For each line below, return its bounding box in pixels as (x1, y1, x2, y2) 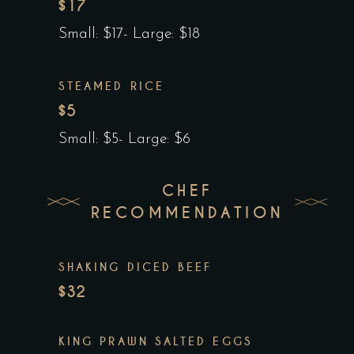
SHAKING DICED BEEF (58, 260, 213, 275)
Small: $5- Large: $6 (58, 132, 190, 148)
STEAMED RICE (58, 79, 164, 94)
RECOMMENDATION (91, 203, 284, 224)
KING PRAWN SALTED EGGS (58, 334, 253, 349)
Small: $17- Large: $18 (58, 27, 200, 43)
